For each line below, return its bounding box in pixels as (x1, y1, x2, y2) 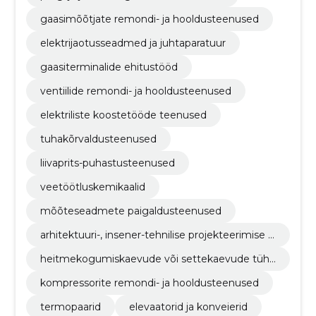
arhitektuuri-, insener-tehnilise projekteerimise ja (39, 229, 276, 241)
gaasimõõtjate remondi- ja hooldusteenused (39, 13, 259, 25)
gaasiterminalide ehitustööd (39, 61, 178, 73)
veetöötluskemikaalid (39, 181, 145, 193)
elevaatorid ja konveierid (128, 300, 248, 313)
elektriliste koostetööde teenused (39, 109, 207, 121)
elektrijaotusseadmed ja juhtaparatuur (39, 37, 226, 49)
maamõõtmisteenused (39, 241, 154, 254)
